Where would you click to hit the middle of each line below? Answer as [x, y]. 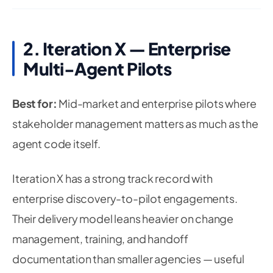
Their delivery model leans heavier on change [123, 218]
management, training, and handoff [101, 239]
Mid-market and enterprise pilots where [157, 103]
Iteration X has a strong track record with [112, 178]
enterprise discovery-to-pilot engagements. [125, 198]
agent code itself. [56, 144]
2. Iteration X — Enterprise [127, 48]
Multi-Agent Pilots [97, 69]
